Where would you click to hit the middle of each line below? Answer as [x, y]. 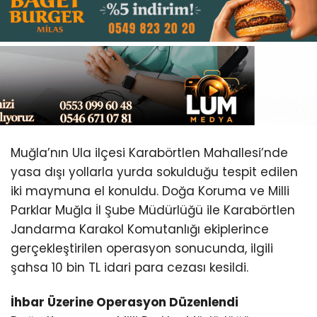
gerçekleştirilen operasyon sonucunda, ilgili [142, 249]
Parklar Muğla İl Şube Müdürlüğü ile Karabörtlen [153, 211]
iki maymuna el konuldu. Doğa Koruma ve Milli [150, 191]
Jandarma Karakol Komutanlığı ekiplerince [140, 230]
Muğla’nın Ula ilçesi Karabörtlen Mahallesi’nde [149, 153]
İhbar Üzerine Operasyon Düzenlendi [125, 302]
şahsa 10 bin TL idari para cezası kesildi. [129, 268]
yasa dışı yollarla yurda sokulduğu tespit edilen [154, 172]
